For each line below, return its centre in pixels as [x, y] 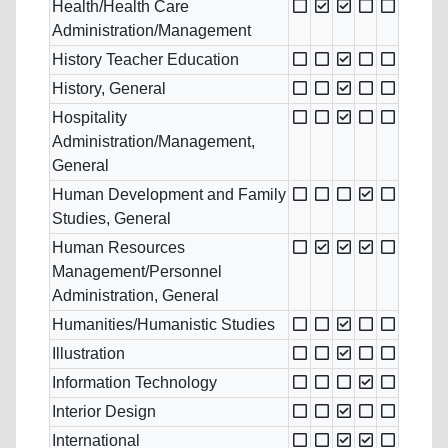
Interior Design [104, 412]
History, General [109, 89]
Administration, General [135, 296]
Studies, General [111, 219]
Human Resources [118, 248]
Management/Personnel [137, 272]
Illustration [88, 354]
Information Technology [134, 383]
